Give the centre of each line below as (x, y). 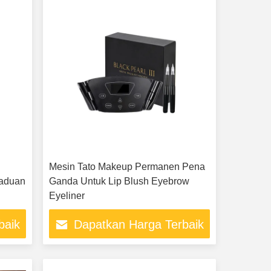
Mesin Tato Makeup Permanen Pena (127, 167)
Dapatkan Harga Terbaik (139, 225)
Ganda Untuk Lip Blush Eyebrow (119, 181)
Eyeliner (67, 196)
